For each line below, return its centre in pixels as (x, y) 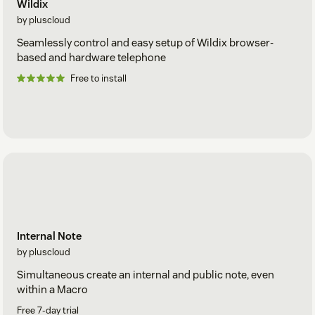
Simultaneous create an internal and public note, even (146, 275)
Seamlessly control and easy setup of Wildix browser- (145, 42)
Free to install (98, 78)
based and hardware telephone (91, 57)
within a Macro (52, 290)
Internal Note (49, 236)
